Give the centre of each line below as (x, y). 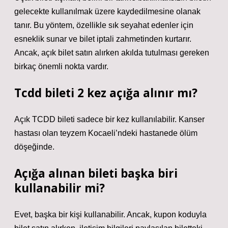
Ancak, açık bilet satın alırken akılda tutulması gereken (112, 53)
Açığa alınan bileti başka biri (96, 173)
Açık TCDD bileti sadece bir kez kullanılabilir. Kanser (109, 119)
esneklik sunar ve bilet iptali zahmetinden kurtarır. (103, 39)
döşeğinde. (34, 147)
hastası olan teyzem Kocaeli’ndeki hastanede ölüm (106, 133)
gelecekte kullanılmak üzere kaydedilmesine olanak (107, 11)
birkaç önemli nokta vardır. (61, 66)
